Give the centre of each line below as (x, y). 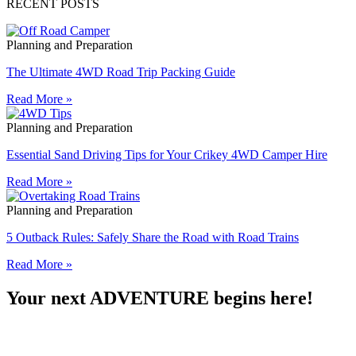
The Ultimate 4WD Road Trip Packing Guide (121, 72)
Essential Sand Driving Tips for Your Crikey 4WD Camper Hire (167, 155)
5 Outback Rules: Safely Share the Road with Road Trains (153, 238)
